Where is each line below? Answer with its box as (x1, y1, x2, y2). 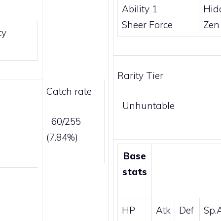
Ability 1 (122, 3, 157, 15)
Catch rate (46, 85, 92, 98)
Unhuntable (122, 99, 175, 111)
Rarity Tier (117, 70, 163, 82)
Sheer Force (122, 19, 173, 31)
